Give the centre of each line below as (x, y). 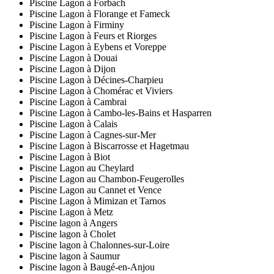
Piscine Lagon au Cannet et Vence (95, 190)
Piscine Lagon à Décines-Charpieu (96, 80)
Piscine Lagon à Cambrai (78, 102)
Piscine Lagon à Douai (73, 58)
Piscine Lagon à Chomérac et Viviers (101, 91)
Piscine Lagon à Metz (71, 212)
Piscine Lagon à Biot (70, 157)
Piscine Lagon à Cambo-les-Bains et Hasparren (120, 113)
